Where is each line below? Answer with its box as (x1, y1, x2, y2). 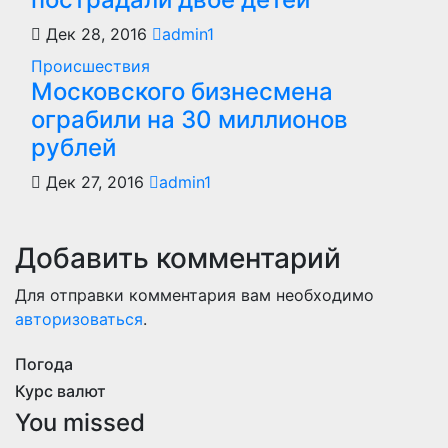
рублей (31, 133, 116, 162)
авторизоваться (15, 309, 143, 329)
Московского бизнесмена (31, 77, 333, 106)
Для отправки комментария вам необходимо (15, 285, 374, 305)
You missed (15, 408, 145, 437)
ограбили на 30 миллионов (31, 105, 348, 134)
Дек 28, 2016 (41, 24, 152, 44)
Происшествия (31, 56, 150, 76)
